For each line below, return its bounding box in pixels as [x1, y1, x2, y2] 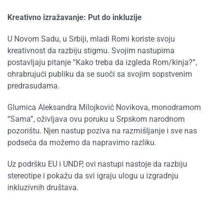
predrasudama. [7, 81, 60, 90]
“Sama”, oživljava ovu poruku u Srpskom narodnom [7, 114, 185, 124]
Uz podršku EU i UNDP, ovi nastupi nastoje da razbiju [7, 159, 187, 169]
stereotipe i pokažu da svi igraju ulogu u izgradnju [7, 171, 178, 180]
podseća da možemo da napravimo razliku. [7, 138, 156, 147]
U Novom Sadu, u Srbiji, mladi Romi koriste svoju [7, 34, 175, 44]
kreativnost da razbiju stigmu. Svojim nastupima [7, 46, 175, 55]
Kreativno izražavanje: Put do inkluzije [7, 13, 142, 22]
